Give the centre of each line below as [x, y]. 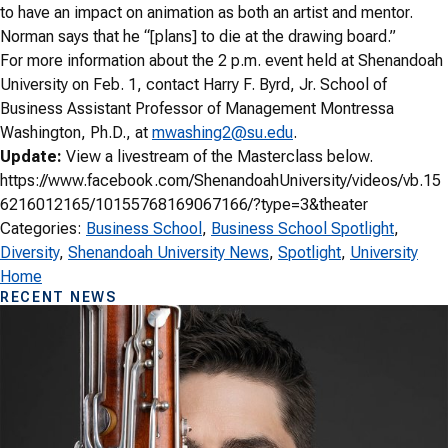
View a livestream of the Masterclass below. [217, 157]
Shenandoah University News [168, 253]
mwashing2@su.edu [222, 133]
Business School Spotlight [302, 229]
